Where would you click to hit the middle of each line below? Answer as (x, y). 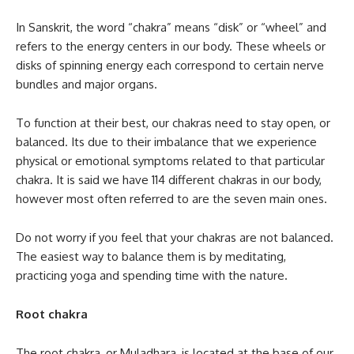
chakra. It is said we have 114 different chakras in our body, (169, 180)
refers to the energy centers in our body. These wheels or (171, 47)
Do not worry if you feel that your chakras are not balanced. (175, 238)
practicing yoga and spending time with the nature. (152, 276)
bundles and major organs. (87, 85)
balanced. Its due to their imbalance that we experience (166, 142)
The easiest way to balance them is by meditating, (151, 257)
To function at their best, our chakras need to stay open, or (173, 123)
